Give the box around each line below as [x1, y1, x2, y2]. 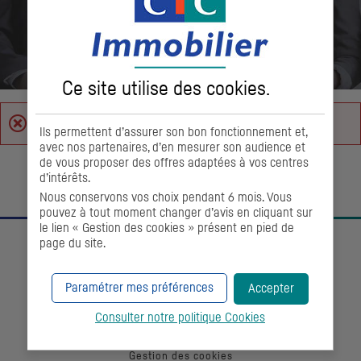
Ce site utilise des [61, 78, 206, 99]
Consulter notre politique [94, 310, 225, 324]
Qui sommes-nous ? [130, 297, 231, 309]
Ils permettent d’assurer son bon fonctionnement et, [39, 125, 308, 139]
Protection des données [119, 323, 242, 335]
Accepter [247, 281, 294, 295]
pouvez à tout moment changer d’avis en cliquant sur [39, 205, 313, 219]
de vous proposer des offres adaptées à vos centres [39, 156, 309, 169]
